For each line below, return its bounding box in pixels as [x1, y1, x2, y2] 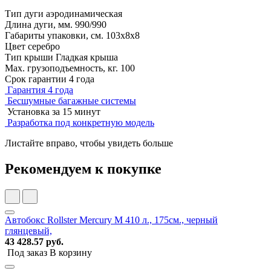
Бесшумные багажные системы [7, 96, 136, 106]
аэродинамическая [46, 8, 122, 19]
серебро [28, 41, 60, 52]
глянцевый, [5, 225, 52, 236]
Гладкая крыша [56, 52, 118, 63]
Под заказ [5, 247, 50, 258]
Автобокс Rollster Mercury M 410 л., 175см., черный [5, 214, 218, 225]
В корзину [50, 247, 94, 258]
